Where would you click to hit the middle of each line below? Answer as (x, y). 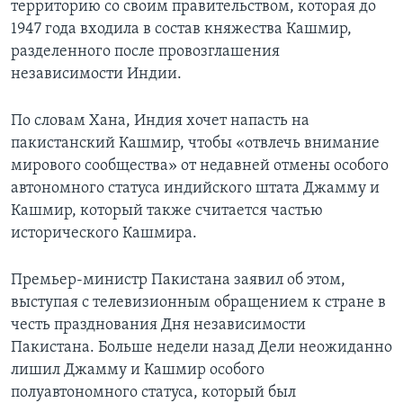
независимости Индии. (96, 75)
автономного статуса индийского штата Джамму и (195, 189)
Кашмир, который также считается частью (167, 211)
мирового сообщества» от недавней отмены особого (200, 166)
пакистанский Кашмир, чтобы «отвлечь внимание (195, 144)
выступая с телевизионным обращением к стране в (198, 303)
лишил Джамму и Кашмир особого (138, 371)
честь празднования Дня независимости (158, 326)
